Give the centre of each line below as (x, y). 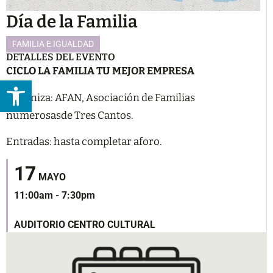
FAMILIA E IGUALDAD (53, 44)
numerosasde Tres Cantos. (70, 115)
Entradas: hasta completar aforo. (84, 142)
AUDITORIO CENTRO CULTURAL (85, 225)
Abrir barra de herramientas (124, 86)
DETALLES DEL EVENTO (61, 57)
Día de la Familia (72, 22)
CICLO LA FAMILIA (50, 71)
